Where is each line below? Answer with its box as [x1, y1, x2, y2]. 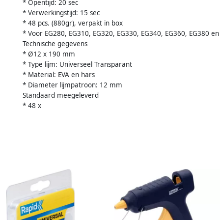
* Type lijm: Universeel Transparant [23, 59, 132, 69]
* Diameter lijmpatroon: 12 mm [23, 80, 122, 89]
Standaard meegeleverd [23, 90, 99, 100]
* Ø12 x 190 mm [23, 49, 75, 58]
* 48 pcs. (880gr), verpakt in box [23, 18, 123, 27]
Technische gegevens [23, 39, 87, 48]
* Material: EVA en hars [23, 70, 95, 79]
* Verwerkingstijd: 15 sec [23, 8, 100, 17]
